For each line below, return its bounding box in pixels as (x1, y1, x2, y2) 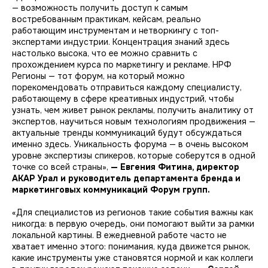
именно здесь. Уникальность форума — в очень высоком (12, 138, 248, 150)
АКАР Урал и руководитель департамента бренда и (12, 172, 240, 184)
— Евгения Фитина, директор (108, 161, 239, 172)
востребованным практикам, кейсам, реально (12, 13, 201, 25)
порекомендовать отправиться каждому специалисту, (12, 81, 242, 93)
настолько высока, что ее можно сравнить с (12, 47, 197, 59)
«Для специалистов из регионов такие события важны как (12, 206, 253, 218)
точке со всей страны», (12, 161, 108, 172)
